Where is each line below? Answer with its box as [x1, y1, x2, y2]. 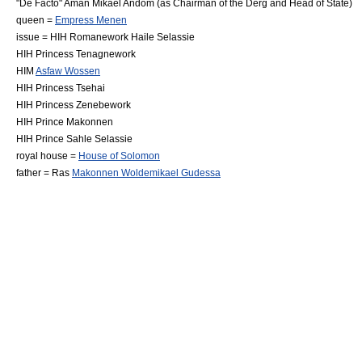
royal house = [16, 150, 78, 161]
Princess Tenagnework [36, 48, 136, 59]
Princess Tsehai [36, 82, 105, 93]
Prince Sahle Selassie [36, 133, 133, 144]
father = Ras [16, 167, 72, 178]
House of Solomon [78, 150, 160, 161]
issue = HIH [16, 32, 69, 42]
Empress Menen [55, 15, 127, 25]
